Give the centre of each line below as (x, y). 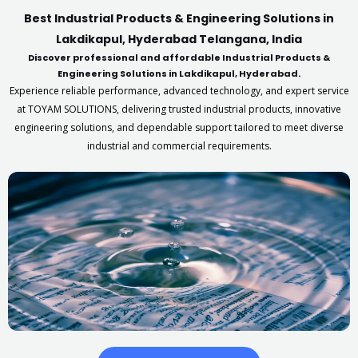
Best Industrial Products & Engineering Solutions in (179, 18)
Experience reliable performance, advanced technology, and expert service (179, 91)
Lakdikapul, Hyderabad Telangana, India (179, 39)
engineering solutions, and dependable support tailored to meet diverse (179, 127)
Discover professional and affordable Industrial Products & (179, 58)
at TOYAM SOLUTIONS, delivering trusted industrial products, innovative (179, 109)
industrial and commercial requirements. (179, 146)
